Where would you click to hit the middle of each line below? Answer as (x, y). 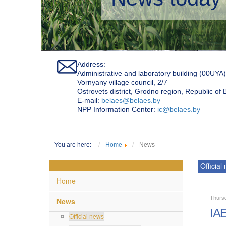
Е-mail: (89, 100)
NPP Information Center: (117, 109)
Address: (91, 64)
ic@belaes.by (179, 109)
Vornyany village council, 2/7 (122, 82)
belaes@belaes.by (131, 100)
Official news (87, 216)
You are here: (75, 145)
